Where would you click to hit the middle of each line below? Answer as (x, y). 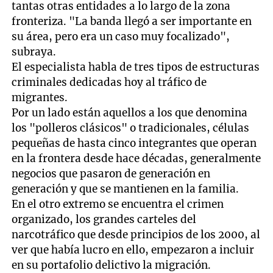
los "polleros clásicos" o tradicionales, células (131, 128)
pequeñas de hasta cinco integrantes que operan (134, 143)
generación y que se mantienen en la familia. (126, 189)
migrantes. (40, 97)
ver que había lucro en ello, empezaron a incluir (133, 250)
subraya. (34, 51)
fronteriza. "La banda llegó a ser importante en (132, 21)
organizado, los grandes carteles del (104, 219)
